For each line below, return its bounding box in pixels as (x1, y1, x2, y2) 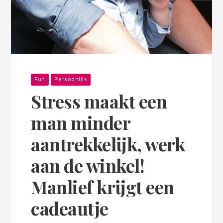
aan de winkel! (31, 153, 145, 177)
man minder (31, 110, 130, 134)
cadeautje (31, 196, 109, 220)
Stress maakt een (31, 89, 167, 113)
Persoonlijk (54, 76, 88, 83)
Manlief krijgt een (31, 174, 174, 199)
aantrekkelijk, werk (31, 131, 185, 156)
